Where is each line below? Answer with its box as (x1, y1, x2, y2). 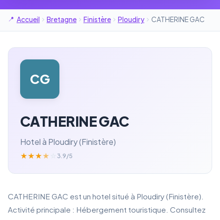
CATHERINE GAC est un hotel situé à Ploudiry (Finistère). (8, 191, 204, 201)
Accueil (16, 15, 40, 24)
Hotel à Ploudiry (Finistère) (20, 136, 116, 147)
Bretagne (46, 15, 77, 24)
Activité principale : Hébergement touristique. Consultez (8, 204, 206, 214)
